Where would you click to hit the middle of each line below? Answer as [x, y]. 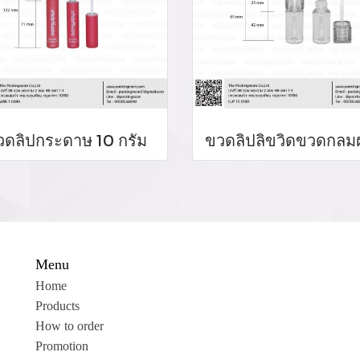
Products [57, 306]
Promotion [62, 346]
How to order [70, 326]
